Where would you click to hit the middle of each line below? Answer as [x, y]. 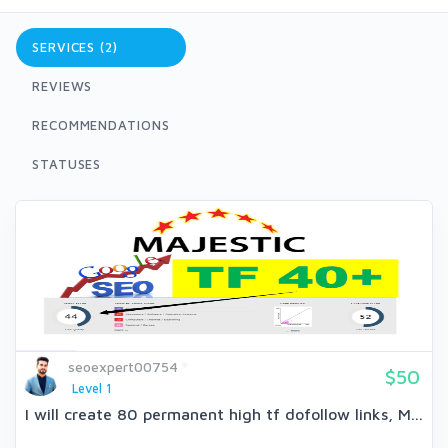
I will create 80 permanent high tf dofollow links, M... [224, 414]
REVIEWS [62, 86]
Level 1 [91, 388]
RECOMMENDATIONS [101, 125]
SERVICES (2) [75, 47]
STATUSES [67, 164]
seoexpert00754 [123, 366]
